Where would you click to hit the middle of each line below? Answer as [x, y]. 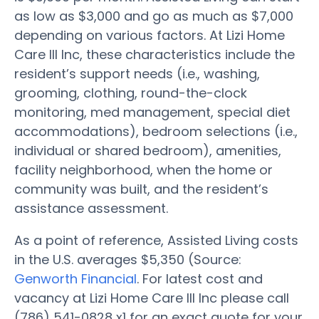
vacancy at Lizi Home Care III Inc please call [152, 298]
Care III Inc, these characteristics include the [155, 54]
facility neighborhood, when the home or [143, 169]
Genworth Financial [75, 278]
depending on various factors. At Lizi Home [150, 35]
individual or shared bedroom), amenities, [148, 150]
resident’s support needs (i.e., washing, [137, 73]
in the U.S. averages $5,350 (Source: [128, 259]
